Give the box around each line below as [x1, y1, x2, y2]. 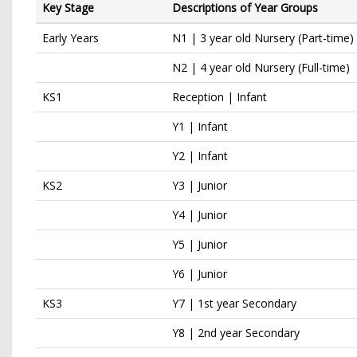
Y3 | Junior [172, 178, 227, 193]
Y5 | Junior [172, 237, 227, 252]
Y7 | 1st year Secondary [172, 296, 296, 311]
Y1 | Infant [172, 119, 228, 134]
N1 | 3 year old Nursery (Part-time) [172, 30, 354, 45]
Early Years [42, 30, 99, 45]
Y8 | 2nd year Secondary [172, 325, 300, 340]
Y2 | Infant [172, 148, 228, 163]
